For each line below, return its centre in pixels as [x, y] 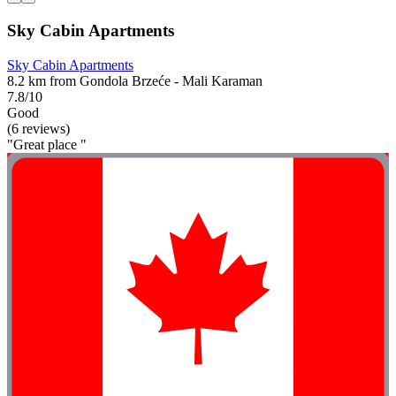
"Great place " [47, 144]
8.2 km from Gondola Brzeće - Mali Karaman [135, 80]
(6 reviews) [38, 128]
